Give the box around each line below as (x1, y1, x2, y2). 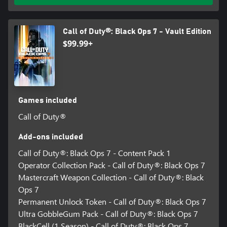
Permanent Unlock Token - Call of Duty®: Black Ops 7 (18, 196, 206, 207)
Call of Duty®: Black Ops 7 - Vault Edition (63, 27, 211, 35)
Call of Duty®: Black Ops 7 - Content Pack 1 (18, 147, 171, 158)
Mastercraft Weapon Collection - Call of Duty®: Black (18, 171, 204, 182)
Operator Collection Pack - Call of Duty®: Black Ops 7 (18, 159, 205, 170)
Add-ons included (18, 132, 83, 141)
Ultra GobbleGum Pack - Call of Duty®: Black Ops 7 (18, 208, 198, 219)
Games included (18, 96, 77, 104)
